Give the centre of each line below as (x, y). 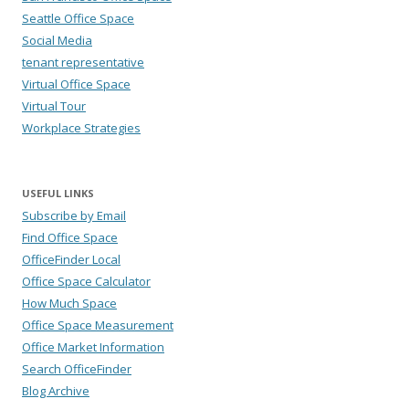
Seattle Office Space (78, 18)
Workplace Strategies (81, 127)
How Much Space (69, 303)
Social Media (57, 40)
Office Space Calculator (86, 281)
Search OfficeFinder (77, 368)
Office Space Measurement (98, 325)
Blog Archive (56, 390)
